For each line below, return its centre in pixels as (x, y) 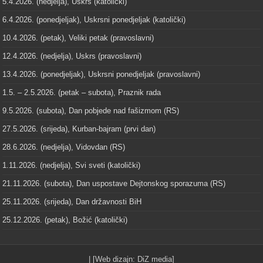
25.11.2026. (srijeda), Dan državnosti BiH (72, 202)
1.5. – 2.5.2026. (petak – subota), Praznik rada (82, 93)
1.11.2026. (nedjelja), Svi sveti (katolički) (72, 166)
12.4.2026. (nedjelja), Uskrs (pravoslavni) (72, 56)
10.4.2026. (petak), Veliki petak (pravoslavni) (78, 38)
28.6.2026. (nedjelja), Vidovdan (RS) (64, 147)
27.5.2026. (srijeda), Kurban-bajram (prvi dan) (79, 129)
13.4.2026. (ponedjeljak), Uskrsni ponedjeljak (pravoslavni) (102, 75)
